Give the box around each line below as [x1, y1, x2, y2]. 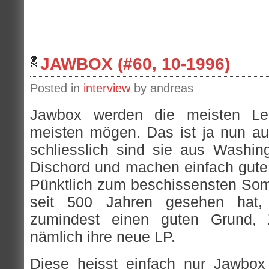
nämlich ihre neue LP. [30, 228, 175, 246]
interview [83, 82, 130, 95]
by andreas [130, 82, 193, 95]
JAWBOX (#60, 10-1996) [40, 55, 230, 73]
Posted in [30, 82, 83, 95]
